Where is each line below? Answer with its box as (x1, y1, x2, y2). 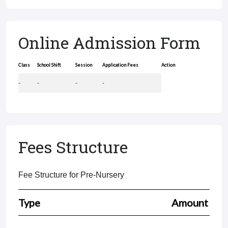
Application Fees (102, 62, 138, 68)
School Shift (37, 62, 61, 68)
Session (75, 62, 92, 68)
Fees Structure (18, 135, 128, 158)
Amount (172, 196, 208, 209)
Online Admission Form (18, 31, 201, 53)
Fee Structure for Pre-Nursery (18, 170, 124, 179)
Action (161, 62, 175, 68)
